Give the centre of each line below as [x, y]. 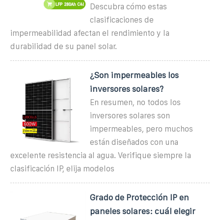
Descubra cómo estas [129, 6]
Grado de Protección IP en [140, 197]
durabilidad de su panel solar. [64, 46]
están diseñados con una [134, 142]
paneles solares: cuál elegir [143, 211]
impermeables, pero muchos [142, 129]
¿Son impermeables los [135, 75]
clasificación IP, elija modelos [62, 168]
